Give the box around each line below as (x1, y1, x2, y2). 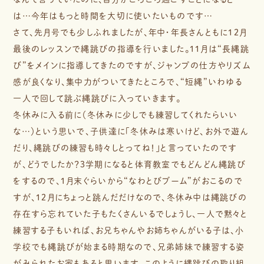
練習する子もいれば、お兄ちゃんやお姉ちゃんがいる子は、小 (13, 226, 245, 235)
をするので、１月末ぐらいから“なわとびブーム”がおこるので (13, 176, 243, 185)
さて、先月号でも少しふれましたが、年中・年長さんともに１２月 (13, 28, 247, 37)
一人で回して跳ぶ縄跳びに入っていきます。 (13, 94, 181, 103)
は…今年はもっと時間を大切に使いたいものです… (13, 11, 213, 20)
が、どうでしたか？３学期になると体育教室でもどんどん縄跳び (13, 160, 246, 169)
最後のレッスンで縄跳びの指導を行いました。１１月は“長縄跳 (13, 44, 249, 53)
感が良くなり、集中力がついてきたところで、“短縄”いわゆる (13, 77, 242, 86)
